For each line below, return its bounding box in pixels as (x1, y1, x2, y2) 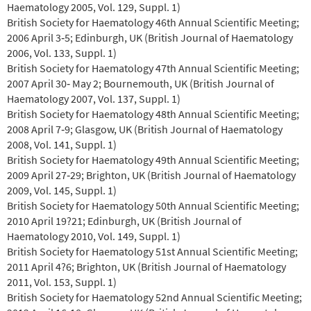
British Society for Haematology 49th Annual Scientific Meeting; (7, 152, 299, 167)
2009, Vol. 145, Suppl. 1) (7, 183, 119, 197)
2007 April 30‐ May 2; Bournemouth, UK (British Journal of (7, 76, 274, 90)
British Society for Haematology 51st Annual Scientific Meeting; (7, 244, 298, 258)
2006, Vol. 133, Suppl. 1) (7, 45, 119, 60)
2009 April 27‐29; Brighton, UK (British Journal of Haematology (7, 167, 296, 182)
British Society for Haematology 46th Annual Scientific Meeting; (7, 15, 299, 29)
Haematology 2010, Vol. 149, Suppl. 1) (7, 228, 183, 243)
